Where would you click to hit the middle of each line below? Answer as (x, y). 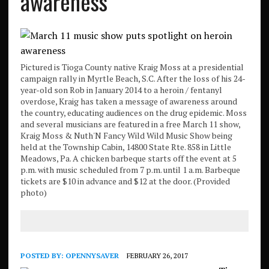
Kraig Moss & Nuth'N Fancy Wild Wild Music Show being (126, 135)
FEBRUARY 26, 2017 (157, 255)
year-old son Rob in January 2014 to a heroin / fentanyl (121, 90)
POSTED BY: (43, 255)
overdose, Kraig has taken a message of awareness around (128, 101)
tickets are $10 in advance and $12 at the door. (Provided (125, 181)
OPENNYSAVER (92, 255)
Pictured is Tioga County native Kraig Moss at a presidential (132, 67)
